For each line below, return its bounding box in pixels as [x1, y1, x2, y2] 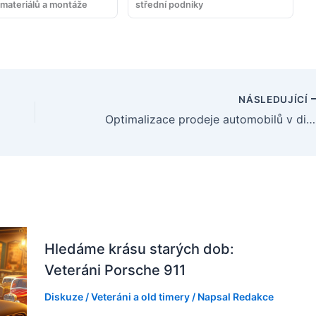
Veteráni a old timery [90, 291, 190, 303]
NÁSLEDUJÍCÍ [238, 93, 311, 105]
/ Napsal [189, 291, 233, 303]
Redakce [232, 291, 274, 303]
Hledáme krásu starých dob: [44, 241, 234, 258]
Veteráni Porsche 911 [44, 262, 186, 279]
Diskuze [44, 291, 83, 303]
